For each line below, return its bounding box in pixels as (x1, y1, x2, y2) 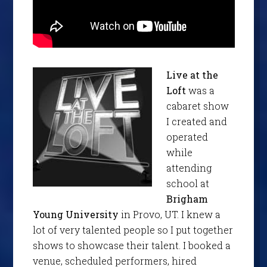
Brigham (166, 192, 208, 205)
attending (166, 161, 212, 174)
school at (166, 176, 209, 190)
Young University (32, 207, 119, 221)
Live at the (166, 68, 218, 81)
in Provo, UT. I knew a (118, 207, 221, 221)
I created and (166, 114, 227, 128)
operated (166, 130, 208, 143)
